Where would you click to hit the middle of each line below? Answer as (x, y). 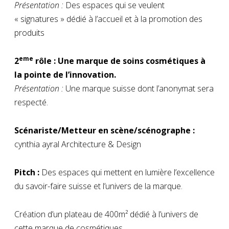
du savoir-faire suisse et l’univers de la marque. (98, 186)
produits (29, 32)
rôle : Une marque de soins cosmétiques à (119, 61)
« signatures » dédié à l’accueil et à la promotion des (108, 19)
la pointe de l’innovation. (65, 74)
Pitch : (27, 172)
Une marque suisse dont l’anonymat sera (139, 88)
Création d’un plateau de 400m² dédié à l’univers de (106, 214)
